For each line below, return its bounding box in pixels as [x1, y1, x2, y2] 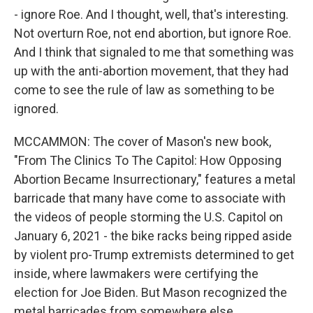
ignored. [14, 101, 59, 116]
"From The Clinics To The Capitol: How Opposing [14, 153, 282, 168]
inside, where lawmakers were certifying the [14, 266, 259, 281]
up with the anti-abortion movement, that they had [14, 64, 289, 78]
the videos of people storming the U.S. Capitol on [14, 210, 283, 224]
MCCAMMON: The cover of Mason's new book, [14, 134, 271, 149]
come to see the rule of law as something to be [14, 82, 275, 97]
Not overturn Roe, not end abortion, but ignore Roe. [14, 26, 291, 41]
